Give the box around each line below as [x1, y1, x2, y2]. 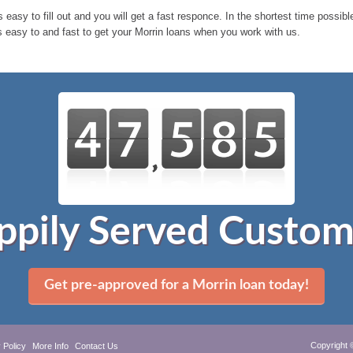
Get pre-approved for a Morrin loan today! [44, 278, 309, 292]
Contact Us [75, 341, 118, 351]
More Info [32, 341, 69, 351]
